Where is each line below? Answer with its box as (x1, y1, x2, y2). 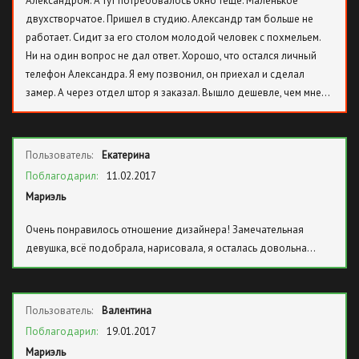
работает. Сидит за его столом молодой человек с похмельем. (26, 30, 321, 44)
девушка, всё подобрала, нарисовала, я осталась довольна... (26, 241, 316, 255)
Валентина (101, 304, 151, 317)
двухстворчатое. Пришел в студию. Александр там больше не (26, 12, 313, 26)
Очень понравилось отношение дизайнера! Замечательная (26, 223, 304, 236)
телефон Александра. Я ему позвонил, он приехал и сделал (26, 67, 305, 81)
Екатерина (101, 148, 150, 162)
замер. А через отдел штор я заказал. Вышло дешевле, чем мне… (26, 86, 330, 99)
